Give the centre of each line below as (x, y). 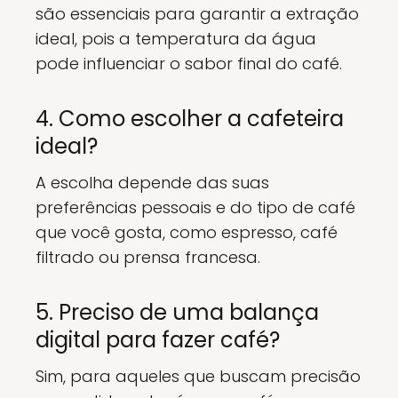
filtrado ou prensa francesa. (148, 258)
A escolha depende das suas (152, 183)
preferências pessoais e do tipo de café (195, 208)
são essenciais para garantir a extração (197, 14)
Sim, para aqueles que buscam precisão (198, 377)
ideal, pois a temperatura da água (176, 39)
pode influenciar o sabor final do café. (189, 64)
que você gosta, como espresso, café (187, 233)
